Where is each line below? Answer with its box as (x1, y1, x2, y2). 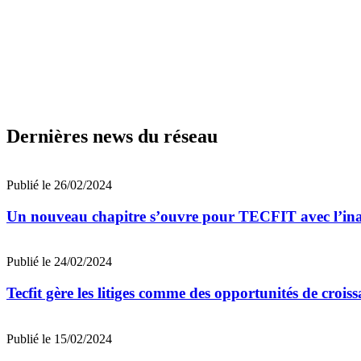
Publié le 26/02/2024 (6, 177, 112, 192)
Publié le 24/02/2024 (6, 255, 112, 269)
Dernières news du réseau (6, 125, 218, 147)
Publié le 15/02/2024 (6, 331, 112, 346)
